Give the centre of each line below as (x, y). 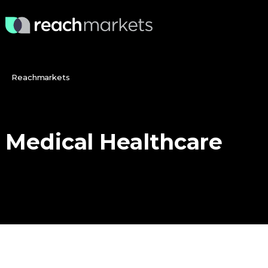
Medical (50, 142)
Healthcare (161, 142)
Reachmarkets (41, 77)
